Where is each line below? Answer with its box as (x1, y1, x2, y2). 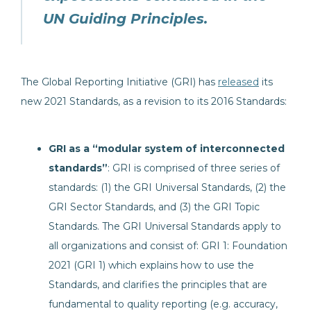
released (218, 76, 259, 88)
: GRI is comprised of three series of (108, 162, 280, 174)
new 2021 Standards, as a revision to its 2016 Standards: (21, 95, 287, 108)
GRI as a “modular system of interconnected (49, 142, 285, 155)
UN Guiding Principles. (43, 10, 208, 27)
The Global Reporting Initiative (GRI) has (21, 76, 218, 88)
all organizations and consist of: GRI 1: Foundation (49, 239, 287, 252)
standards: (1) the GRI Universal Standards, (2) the (49, 181, 286, 194)
